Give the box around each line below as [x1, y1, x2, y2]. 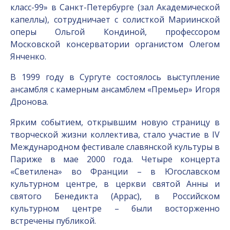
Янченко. [10, 51, 46, 62]
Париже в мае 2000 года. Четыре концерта [10, 154, 220, 165]
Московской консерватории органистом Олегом [10, 39, 220, 50]
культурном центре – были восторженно [10, 203, 220, 214]
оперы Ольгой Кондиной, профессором [10, 26, 220, 37]
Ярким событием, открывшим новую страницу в [10, 117, 220, 128]
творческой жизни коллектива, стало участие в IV [10, 129, 220, 140]
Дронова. [10, 96, 48, 107]
